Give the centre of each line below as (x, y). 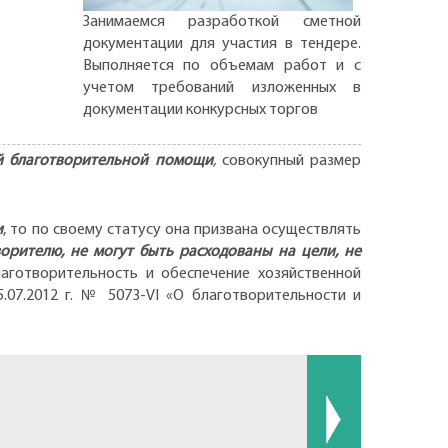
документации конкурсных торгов (200, 109)
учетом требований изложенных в (221, 87)
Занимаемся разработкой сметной (221, 21)
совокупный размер (291, 160)
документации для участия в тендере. (221, 43)
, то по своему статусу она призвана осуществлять (182, 230)
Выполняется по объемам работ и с (221, 65)
